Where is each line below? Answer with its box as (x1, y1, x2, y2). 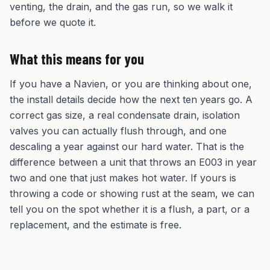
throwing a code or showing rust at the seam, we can (10, 187, 254, 199)
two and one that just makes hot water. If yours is (10, 172, 236, 184)
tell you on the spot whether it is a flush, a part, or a (10, 203, 250, 215)
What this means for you (10, 50, 144, 67)
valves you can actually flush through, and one (10, 125, 227, 137)
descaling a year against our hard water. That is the (10, 140, 244, 152)
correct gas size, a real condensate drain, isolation (10, 109, 240, 121)
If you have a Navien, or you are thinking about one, (10, 78, 252, 90)
